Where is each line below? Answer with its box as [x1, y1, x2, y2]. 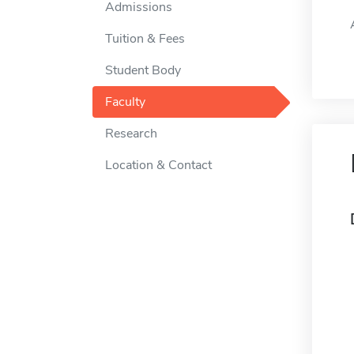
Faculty [105, 93, 145, 111]
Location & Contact [105, 156, 212, 175]
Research [105, 125, 157, 143]
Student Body [105, 62, 181, 80]
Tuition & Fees [105, 30, 185, 48]
